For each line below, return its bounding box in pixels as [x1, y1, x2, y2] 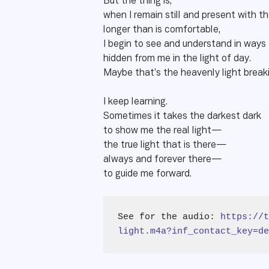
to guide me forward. [103, 170, 192, 178]
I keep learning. [103, 98, 172, 106]
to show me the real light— [103, 127, 222, 135]
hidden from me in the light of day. [103, 55, 251, 63]
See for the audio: [118, 212, 220, 222]
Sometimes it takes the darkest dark [103, 112, 261, 121]
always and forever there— [103, 156, 224, 164]
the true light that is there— [103, 141, 226, 150]
